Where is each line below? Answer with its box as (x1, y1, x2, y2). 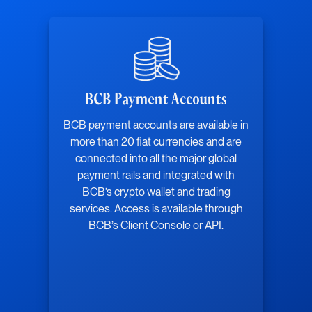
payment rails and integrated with (77, 169, 235, 182)
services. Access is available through (69, 202, 243, 216)
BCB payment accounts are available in (63, 118, 249, 132)
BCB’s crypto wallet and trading (81, 185, 231, 199)
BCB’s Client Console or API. (88, 219, 224, 233)
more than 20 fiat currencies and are (70, 135, 242, 149)
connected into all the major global (75, 152, 237, 166)
